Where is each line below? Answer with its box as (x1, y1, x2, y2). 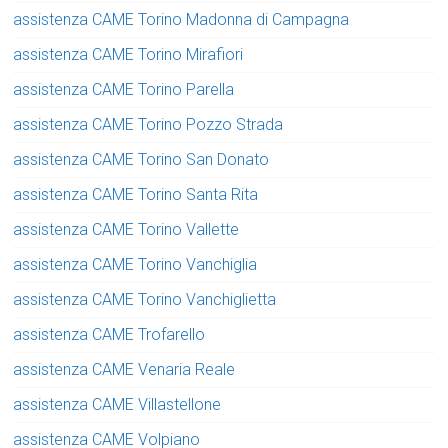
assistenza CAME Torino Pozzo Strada (13, 115, 284, 135)
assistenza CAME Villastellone (13, 395, 222, 415)
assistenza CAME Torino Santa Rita (13, 185, 259, 205)
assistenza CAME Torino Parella (13, 80, 235, 100)
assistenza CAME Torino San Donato (13, 150, 270, 170)
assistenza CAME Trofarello (13, 325, 206, 345)
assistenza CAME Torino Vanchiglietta (13, 290, 277, 310)
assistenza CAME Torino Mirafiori (13, 45, 244, 65)
